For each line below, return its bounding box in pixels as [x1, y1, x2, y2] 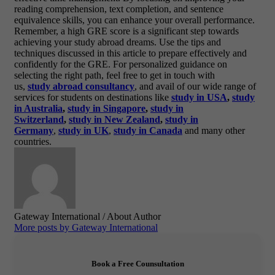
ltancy [109, 81, 134, 92]
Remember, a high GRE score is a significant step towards [14, 26, 239, 37]
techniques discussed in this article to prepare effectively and [14, 48, 247, 59]
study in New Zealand [69, 114, 160, 125]
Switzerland [14, 114, 64, 125]
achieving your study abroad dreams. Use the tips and [14, 37, 221, 48]
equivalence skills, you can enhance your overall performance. [14, 15, 255, 26]
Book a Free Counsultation [91, 259, 184, 269]
